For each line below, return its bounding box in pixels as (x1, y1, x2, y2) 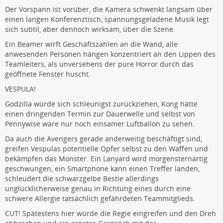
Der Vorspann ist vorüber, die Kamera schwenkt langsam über (5, 4, 213, 14)
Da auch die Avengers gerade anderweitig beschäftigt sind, (5, 133, 202, 143)
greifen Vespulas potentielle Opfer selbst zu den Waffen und (5, 143, 208, 153)
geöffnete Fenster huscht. (5, 69, 91, 79)
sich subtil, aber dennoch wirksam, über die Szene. (5, 24, 175, 34)
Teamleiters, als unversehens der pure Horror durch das (5, 59, 194, 69)
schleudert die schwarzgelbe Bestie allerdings (5, 173, 159, 183)
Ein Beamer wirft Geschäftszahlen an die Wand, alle (5, 39, 178, 49)
